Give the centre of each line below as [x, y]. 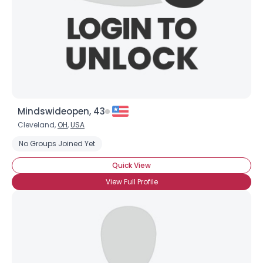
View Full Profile [131, 182]
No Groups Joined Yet [57, 144]
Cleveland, [38, 125]
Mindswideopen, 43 [61, 111]
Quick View [131, 165]
